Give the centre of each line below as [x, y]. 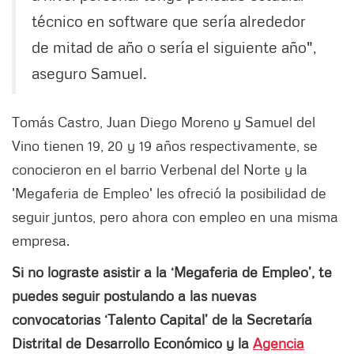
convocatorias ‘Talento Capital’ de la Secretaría [162, 320]
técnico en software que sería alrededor [169, 21]
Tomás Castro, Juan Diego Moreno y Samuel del [164, 122]
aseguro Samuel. [91, 73]
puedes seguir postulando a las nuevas [134, 296]
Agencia [279, 343]
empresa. [41, 241]
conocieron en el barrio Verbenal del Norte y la [160, 169]
